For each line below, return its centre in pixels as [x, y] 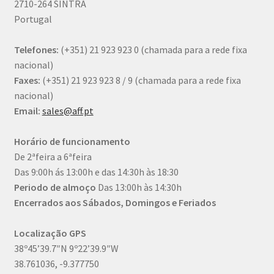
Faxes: [27, 80]
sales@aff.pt [68, 111]
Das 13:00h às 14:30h [139, 187]
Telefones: [36, 50]
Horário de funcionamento [72, 141]
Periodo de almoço [55, 187]
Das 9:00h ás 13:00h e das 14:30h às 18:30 [96, 172]
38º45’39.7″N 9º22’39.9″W [66, 248]
